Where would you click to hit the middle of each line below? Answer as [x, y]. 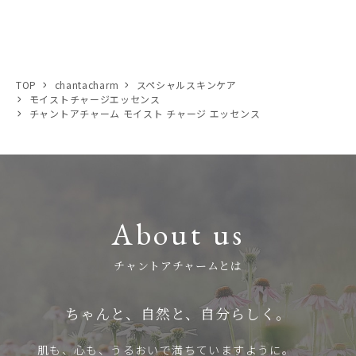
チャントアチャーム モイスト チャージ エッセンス [145, 114]
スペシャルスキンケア [186, 85]
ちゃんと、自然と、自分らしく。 [178, 313]
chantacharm [87, 85]
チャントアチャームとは [178, 266]
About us [178, 234]
